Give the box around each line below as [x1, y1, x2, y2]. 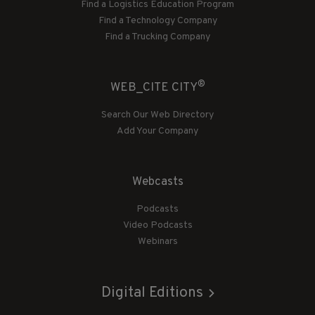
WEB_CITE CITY [110, 80, 198, 96]
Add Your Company [117, 125, 198, 137]
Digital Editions [101, 284, 203, 302]
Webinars [137, 236, 178, 247]
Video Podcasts [122, 219, 193, 231]
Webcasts [131, 174, 184, 190]
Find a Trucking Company [105, 31, 210, 43]
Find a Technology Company [98, 15, 217, 27]
